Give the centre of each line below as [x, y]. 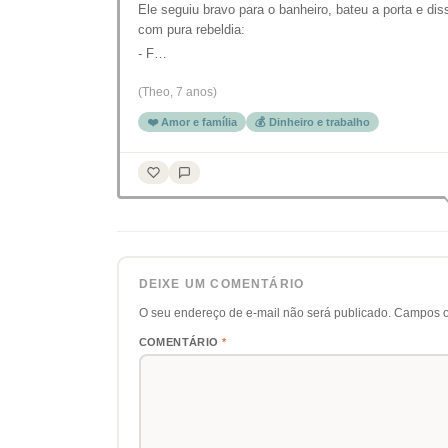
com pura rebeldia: [191, 29]
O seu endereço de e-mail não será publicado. [264, 312]
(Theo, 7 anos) [177, 92]
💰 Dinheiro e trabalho [312, 122]
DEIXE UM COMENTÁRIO [221, 283]
